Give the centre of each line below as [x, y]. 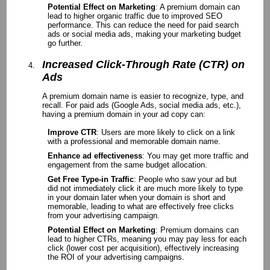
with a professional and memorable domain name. [134, 141]
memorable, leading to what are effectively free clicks [141, 206]
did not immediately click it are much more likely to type [146, 188]
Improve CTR [72, 132]
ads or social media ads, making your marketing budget [145, 34]
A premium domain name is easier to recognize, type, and [143, 96]
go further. [65, 43]
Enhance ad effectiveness [95, 155]
